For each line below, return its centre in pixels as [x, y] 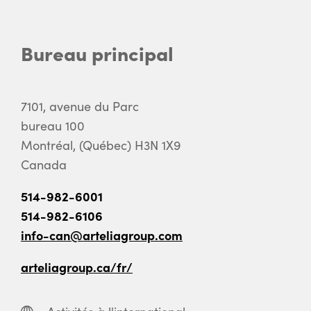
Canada [44, 164]
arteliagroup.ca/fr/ [77, 267]
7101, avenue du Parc [80, 106]
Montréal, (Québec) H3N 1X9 [101, 145]
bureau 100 [53, 125]
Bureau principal [97, 52]
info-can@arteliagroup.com [102, 235]
